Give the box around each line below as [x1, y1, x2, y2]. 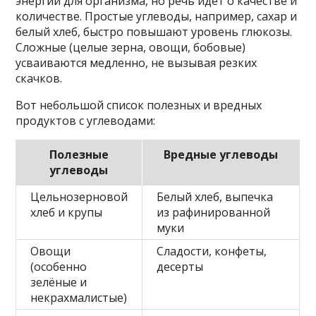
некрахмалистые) [30, 290, 128, 305]
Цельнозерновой [30, 189, 128, 205]
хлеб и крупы [30, 205, 103, 220]
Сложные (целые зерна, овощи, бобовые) [16, 39, 246, 55]
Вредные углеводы [164, 147, 279, 162]
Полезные [49, 147, 109, 162]
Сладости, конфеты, [157, 243, 267, 259]
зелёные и [30, 274, 87, 290]
